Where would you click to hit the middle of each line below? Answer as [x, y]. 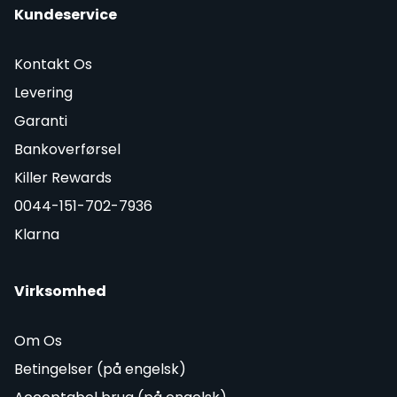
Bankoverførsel [67, 149]
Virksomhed [60, 291]
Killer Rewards [63, 177]
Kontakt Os [53, 64]
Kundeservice [66, 14]
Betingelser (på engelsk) [100, 369]
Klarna [37, 234]
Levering [43, 92]
